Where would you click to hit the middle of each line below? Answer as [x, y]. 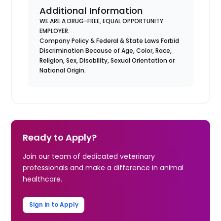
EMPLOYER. [55, 31]
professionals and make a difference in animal [103, 167]
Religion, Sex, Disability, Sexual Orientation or [107, 60]
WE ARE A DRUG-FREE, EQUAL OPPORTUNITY [102, 21]
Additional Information [91, 10]
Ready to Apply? [60, 137]
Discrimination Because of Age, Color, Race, [106, 50]
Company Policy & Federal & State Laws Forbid [110, 40]
